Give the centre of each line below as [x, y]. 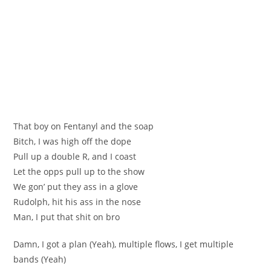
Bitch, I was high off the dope [73, 141]
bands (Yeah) [40, 259]
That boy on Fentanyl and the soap [84, 126]
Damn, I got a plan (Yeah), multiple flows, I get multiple [124, 244]
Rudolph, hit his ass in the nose [77, 201]
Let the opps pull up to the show [79, 171]
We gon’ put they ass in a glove [76, 186]
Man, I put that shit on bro [67, 217]
